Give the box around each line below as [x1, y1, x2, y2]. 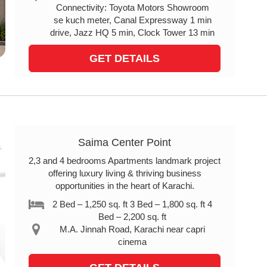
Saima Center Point [78, 136, 171, 148]
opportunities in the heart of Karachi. [55, 181, 194, 191]
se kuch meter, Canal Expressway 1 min [53, 15, 212, 25]
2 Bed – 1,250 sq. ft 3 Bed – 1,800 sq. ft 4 [52, 199, 213, 209]
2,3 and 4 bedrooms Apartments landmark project [29, 156, 221, 166]
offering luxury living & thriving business [48, 168, 201, 178]
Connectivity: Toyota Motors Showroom [55, 2, 209, 13]
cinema [118, 237, 147, 247]
